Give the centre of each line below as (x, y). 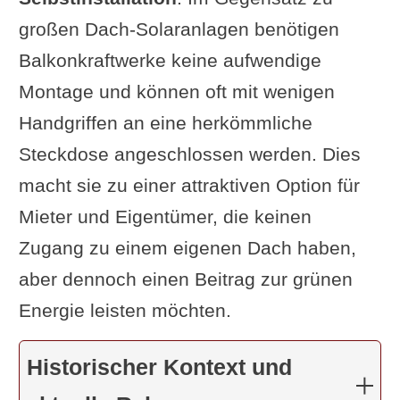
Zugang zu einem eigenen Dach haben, (187, 248)
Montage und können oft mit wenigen (176, 92)
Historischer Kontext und (159, 367)
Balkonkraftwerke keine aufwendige (170, 60)
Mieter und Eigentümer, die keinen (165, 217)
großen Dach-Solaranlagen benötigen (179, 29)
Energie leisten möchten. (125, 310)
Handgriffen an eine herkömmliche (165, 123)
